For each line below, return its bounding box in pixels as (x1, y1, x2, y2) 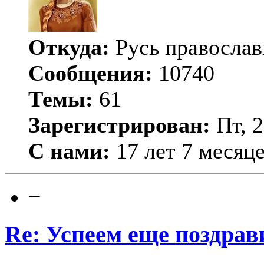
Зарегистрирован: (28, 113, 210, 138)
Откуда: (28, 35, 110, 60)
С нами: (28, 138, 110, 164)
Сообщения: (28, 61, 153, 86)
